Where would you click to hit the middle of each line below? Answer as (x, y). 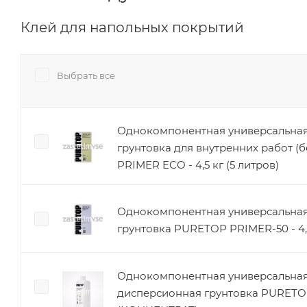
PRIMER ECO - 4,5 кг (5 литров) (198, 164)
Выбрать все (86, 75)
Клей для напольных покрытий (132, 27)
